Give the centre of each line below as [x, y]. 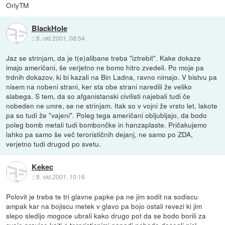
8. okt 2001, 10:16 [60, 176]
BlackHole [49, 28]
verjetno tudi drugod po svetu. [54, 144]
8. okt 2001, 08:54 [60, 38]
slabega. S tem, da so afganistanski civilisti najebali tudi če [98, 96]
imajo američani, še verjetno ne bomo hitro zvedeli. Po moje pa [105, 68]
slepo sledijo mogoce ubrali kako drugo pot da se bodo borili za [106, 216]
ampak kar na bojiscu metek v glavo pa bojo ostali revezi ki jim [104, 206]
